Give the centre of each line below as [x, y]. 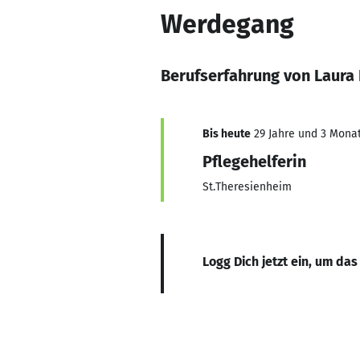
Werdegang [227, 24]
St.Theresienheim [247, 187]
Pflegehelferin [254, 162]
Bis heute [227, 134]
